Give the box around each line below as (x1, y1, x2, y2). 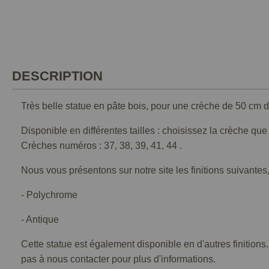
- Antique (21, 214, 59, 225)
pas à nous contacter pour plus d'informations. (21, 254, 216, 264)
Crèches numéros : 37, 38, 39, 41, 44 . (21, 141, 182, 151)
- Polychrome (21, 190, 77, 200)
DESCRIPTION (12, 68, 103, 83)
